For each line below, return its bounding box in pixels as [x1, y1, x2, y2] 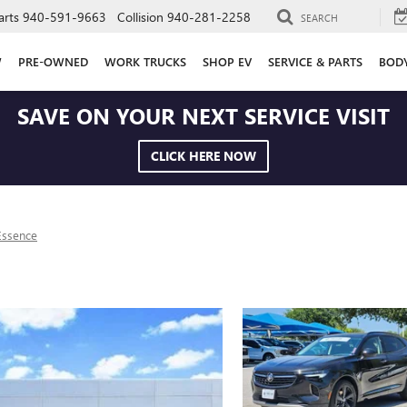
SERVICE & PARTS [268, 53, 362, 69]
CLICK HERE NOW [151, 147, 256, 164]
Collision [117, 7, 164, 25]
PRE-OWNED [18, 53, 88, 69]
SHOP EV [203, 53, 252, 69]
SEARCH [301, 10, 338, 25]
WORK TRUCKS [104, 53, 186, 69]
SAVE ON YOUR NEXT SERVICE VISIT [17, 101, 390, 130]
